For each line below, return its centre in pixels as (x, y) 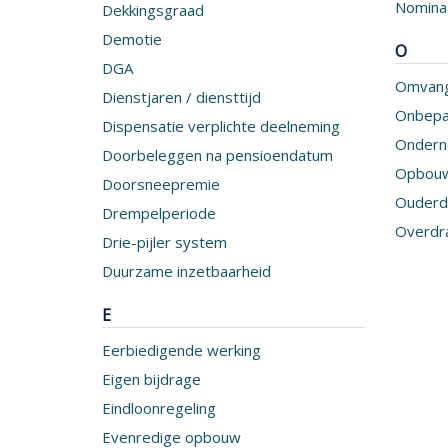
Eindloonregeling (159, 408)
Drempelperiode (159, 213)
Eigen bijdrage (151, 379)
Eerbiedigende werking (181, 350)
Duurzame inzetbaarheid (186, 271)
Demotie (132, 39)
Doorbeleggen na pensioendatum (217, 155)
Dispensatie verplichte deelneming (221, 126)
